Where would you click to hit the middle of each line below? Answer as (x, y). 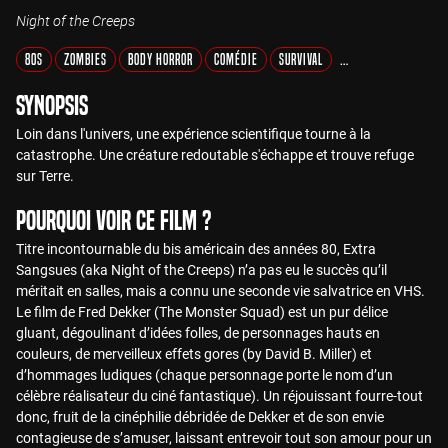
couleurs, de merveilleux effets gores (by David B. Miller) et (194, 354)
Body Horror (160, 59)
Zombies (85, 59)
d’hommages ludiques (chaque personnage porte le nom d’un (204, 375)
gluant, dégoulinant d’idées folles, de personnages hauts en (198, 333)
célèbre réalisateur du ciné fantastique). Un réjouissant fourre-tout (219, 396)
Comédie (236, 59)
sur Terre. (45, 176)
